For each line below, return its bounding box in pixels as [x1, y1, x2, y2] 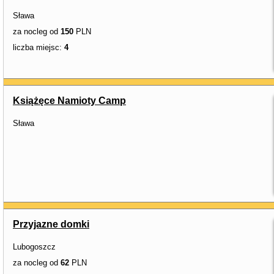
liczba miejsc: [13, 43, 64, 52]
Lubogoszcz [13, 242, 56, 251]
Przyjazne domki [13, 219, 89, 229]
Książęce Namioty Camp [13, 95, 126, 106]
